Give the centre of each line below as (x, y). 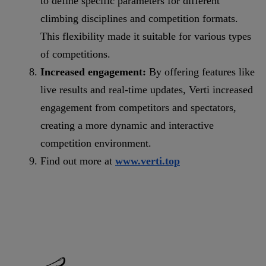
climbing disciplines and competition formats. (139, 19)
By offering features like (200, 72)
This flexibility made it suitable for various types (146, 37)
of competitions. (75, 54)
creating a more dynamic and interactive (127, 126)
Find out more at (78, 161)
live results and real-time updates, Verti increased (147, 90)
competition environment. (96, 143)
